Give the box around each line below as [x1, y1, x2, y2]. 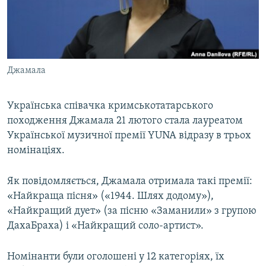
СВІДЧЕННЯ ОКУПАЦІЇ [21, 28, 95, 37]
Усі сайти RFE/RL [20, 124, 97, 136]
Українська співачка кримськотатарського [7, 100, 213, 112]
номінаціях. [7, 145, 65, 157]
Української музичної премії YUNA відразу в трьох [7, 130, 251, 142]
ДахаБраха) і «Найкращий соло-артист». [7, 220, 204, 232]
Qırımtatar [11, 37, 57, 48]
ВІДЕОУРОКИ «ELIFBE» [21, 7, 99, 15]
